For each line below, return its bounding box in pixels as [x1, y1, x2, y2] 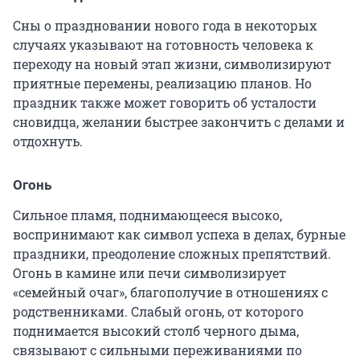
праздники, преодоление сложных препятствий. [13, 245, 331, 263]
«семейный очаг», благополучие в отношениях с [13, 284, 328, 301]
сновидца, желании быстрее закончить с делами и [13, 113, 345, 131]
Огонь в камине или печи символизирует [13, 264, 286, 282]
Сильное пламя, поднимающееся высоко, [13, 207, 282, 224]
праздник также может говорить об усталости [13, 94, 317, 112]
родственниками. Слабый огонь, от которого [13, 303, 304, 321]
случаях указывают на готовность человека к [13, 36, 313, 54]
